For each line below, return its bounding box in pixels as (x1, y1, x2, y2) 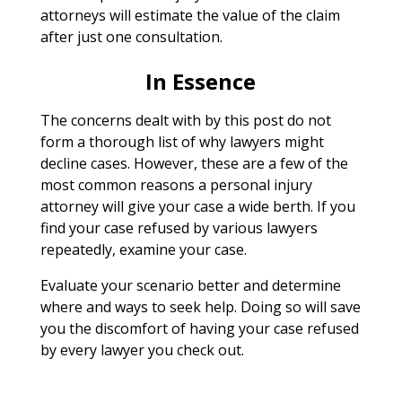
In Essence (145, 66, 257, 96)
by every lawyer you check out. (39, 339, 244, 360)
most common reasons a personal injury (39, 174, 312, 195)
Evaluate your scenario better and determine (39, 275, 341, 295)
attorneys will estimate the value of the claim (39, 4, 340, 25)
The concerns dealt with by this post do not (39, 109, 331, 130)
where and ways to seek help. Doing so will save (39, 296, 361, 317)
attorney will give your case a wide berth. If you (39, 196, 355, 216)
